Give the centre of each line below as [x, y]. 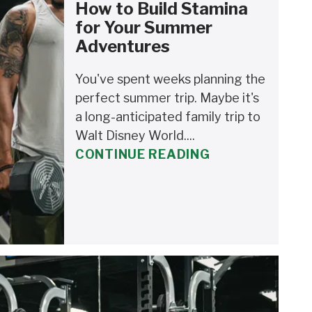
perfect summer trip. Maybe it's [167, 98]
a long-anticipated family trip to [168, 117]
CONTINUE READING [143, 155]
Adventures [123, 47]
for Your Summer [144, 28]
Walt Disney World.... [135, 136]
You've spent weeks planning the [170, 79]
